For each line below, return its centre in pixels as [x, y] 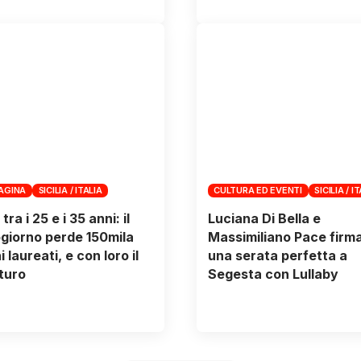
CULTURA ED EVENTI [258, 190]
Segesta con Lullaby [273, 274]
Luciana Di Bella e [264, 219]
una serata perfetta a [277, 256]
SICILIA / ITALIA [70, 190]
